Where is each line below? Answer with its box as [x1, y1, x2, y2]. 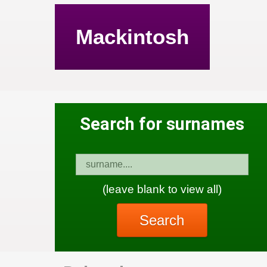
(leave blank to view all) [102, 182, 222, 195]
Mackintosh [76, 24, 189, 48]
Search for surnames [79, 114, 244, 135]
